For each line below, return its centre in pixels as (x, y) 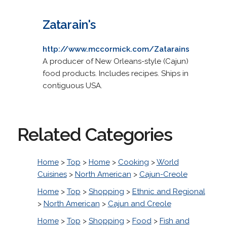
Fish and (174, 221)
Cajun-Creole (163, 174)
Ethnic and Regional (168, 191)
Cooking (133, 162)
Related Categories (94, 134)
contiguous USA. (72, 85)
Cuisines (52, 174)
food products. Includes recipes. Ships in (115, 73)
